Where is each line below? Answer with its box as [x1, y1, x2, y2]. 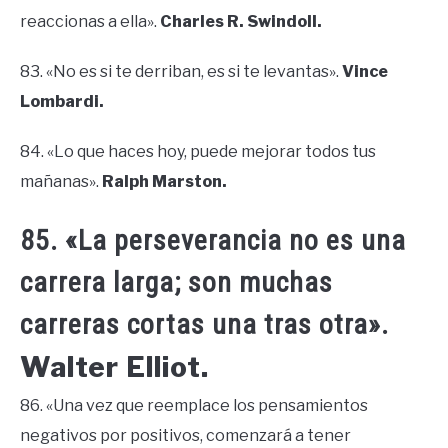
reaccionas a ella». [20, 11, 160, 31]
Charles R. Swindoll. [160, 11, 322, 31]
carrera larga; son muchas [20, 266, 333, 300]
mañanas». [20, 171, 102, 191]
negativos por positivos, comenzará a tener [20, 426, 351, 446]
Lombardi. [20, 91, 104, 111]
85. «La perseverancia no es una [20, 224, 406, 258]
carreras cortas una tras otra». [20, 308, 389, 342]
